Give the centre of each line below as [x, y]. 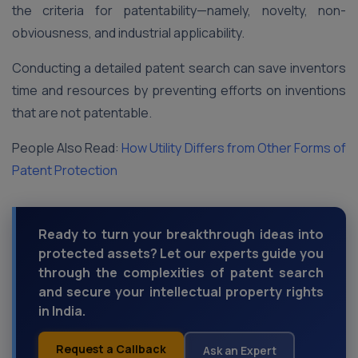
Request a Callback [111, 349]
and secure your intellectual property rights [181, 292]
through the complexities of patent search [181, 272]
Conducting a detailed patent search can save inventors [179, 68]
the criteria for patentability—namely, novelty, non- [179, 10]
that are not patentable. [82, 113]
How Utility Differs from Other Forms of [234, 148]
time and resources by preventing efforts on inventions [179, 90]
